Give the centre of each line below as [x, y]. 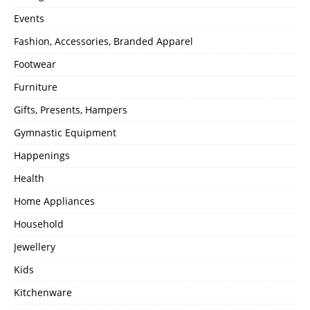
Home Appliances [54, 201]
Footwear [35, 64]
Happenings [42, 155]
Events [29, 18]
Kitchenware [43, 292]
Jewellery [35, 246]
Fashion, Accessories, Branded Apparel [103, 41]
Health [29, 178]
